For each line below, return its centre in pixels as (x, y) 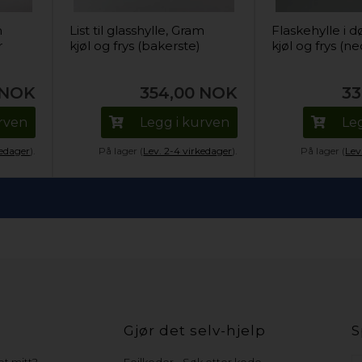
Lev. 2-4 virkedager (188, 151)
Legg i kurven (185, 122)
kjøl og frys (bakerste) (135, 46)
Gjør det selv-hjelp (195, 330)
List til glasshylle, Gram (137, 30)
